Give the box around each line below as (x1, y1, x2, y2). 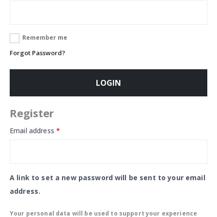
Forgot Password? (10, 48, 65, 57)
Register (10, 106, 54, 120)
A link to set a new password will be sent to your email (10, 173, 205, 182)
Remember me (22, 33, 67, 42)
